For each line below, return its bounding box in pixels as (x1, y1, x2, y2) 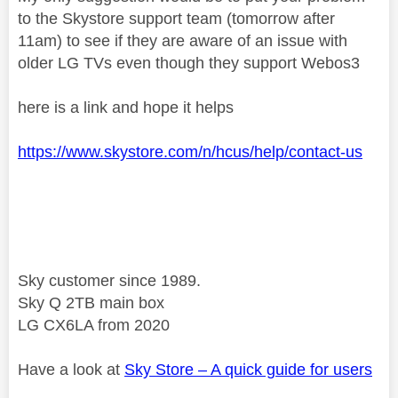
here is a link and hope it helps (18, 98, 238, 116)
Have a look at (18, 360, 124, 378)
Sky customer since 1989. (18, 271, 201, 290)
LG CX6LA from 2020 (18, 315, 170, 334)
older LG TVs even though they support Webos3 (18, 53, 360, 72)
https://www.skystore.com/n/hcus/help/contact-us (18, 142, 362, 161)
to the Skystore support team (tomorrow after (18, 9, 335, 28)
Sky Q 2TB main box (18, 293, 164, 312)
